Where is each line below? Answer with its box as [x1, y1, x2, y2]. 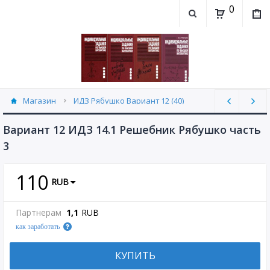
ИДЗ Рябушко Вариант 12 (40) [74, 95, 184, 106]
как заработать [16, 222, 60, 231]
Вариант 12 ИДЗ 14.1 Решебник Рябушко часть [3, 122, 261, 137]
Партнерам [16, 207, 61, 218]
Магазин [23, 95, 56, 106]
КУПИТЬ [115, 249, 155, 262]
